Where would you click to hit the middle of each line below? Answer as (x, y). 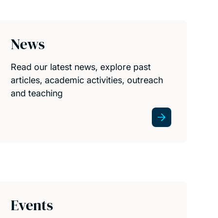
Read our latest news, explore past (81, 67)
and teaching (37, 93)
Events (32, 205)
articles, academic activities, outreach (87, 80)
